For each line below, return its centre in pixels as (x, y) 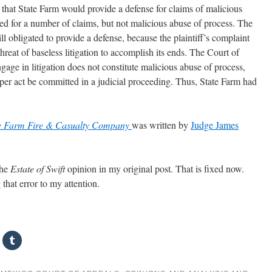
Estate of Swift (38, 168)
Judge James (215, 125)
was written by (161, 125)
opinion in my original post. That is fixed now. (155, 168)
